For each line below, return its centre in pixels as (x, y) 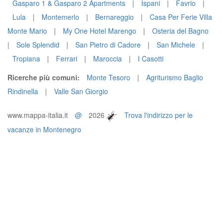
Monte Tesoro (109, 77)
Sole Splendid (38, 45)
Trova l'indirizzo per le (159, 115)
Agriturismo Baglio (175, 77)
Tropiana (26, 58)
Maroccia (108, 58)
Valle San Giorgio (81, 91)
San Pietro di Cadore (108, 45)
